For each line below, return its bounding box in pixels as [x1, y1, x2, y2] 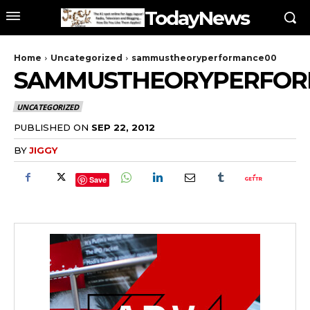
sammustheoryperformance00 [131, 53, 277, 63]
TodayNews [145, 6, 249, 30]
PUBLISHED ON [14, 121, 89, 133]
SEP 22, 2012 [91, 121, 155, 133]
